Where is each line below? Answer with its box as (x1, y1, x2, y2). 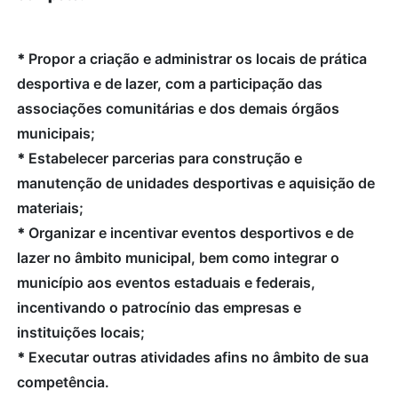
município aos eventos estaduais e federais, (17, 273, 315, 291)
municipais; (17, 123, 95, 142)
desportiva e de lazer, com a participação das (17, 74, 322, 92)
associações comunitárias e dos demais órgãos (17, 99, 339, 117)
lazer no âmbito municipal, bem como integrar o (17, 248, 339, 267)
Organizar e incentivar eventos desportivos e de (28, 223, 354, 242)
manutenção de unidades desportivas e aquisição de (17, 173, 375, 192)
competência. (17, 372, 109, 391)
